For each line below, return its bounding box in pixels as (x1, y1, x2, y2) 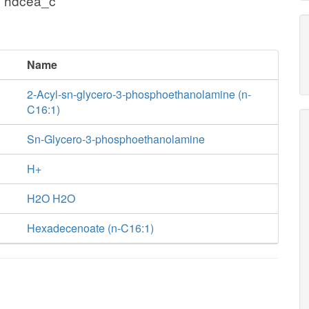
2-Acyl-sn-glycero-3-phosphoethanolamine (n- (26, 86, 251, 102)
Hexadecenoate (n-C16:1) (26, 220, 154, 236)
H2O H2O (26, 190, 75, 206)
